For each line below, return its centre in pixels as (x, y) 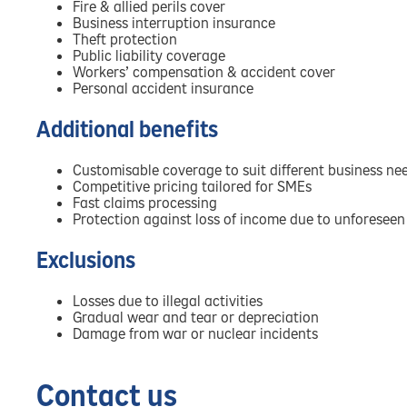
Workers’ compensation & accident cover (204, 72)
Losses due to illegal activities (168, 301)
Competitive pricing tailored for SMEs (192, 187)
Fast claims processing (145, 203)
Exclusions (86, 261)
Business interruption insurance (174, 23)
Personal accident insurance (163, 89)
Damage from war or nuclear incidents (195, 334)
